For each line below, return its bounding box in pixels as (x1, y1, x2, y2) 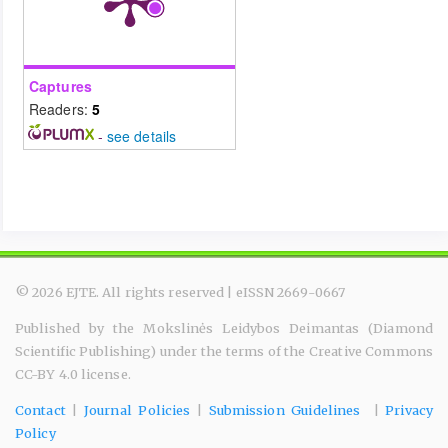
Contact (15, 402, 66, 419)
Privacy (385, 402, 433, 419)
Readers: (29, 99, 92, 120)
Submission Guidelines (208, 402, 367, 419)
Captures (29, 76, 92, 97)
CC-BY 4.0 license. (15, 366, 131, 384)
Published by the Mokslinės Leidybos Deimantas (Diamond (15, 320, 433, 338)
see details (106, 126, 177, 147)
